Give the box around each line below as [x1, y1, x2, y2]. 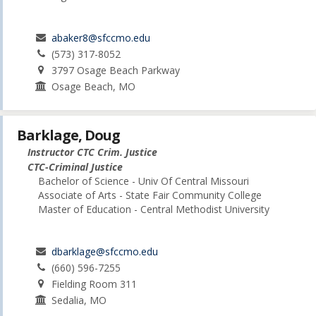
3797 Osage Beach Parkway [51, 63, 181, 78]
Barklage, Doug [17, 125, 120, 145]
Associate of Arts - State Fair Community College [38, 188, 262, 202]
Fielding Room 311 [51, 276, 138, 291]
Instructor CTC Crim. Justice [28, 145, 157, 159]
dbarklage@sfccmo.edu [51, 244, 159, 258]
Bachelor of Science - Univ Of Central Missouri [38, 174, 249, 188]
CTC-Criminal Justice [28, 159, 123, 174]
